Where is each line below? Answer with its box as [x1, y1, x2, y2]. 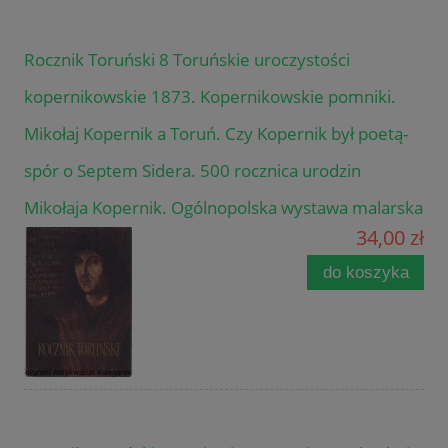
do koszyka [322, 262, 409, 282]
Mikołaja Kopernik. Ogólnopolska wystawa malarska [24, 195, 423, 219]
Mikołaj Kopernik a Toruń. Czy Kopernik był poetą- [24, 121, 408, 145]
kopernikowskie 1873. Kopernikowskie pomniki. [24, 84, 396, 108]
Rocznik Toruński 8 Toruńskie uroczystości [24, 47, 350, 71]
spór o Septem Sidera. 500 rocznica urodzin [24, 158, 361, 182]
